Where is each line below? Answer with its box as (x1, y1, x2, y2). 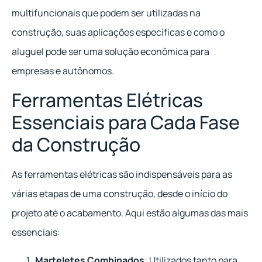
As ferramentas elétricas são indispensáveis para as (12, 168, 232, 181)
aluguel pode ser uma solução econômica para (12, 44, 209, 58)
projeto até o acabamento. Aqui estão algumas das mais (12, 206, 248, 220)
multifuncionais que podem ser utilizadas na (12, 6, 201, 19)
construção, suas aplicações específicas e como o (12, 25, 225, 39)
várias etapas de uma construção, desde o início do (12, 187, 227, 201)
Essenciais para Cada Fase (12, 109, 240, 136)
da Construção (12, 132, 140, 158)
